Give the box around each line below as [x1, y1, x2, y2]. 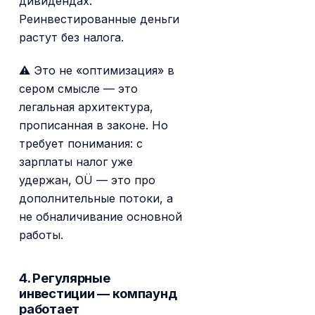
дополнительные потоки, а [19, 191, 174, 206]
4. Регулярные [19, 270, 110, 286]
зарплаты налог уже [19, 155, 134, 169]
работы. [19, 228, 64, 243]
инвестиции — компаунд [19, 285, 177, 302]
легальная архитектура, [19, 100, 154, 115]
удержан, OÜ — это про [19, 173, 156, 188]
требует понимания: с [19, 136, 143, 151]
